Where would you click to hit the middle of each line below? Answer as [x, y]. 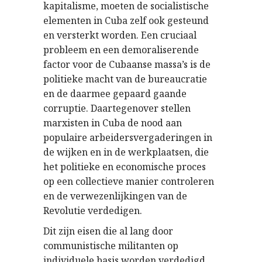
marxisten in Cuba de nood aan [113, 123]
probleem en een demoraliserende [121, 50]
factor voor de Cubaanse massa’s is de [127, 64]
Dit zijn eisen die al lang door [108, 231]
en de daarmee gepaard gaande [115, 94]
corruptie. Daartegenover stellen [117, 108]
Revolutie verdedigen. [93, 211]
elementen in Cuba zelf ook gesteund [126, 20]
